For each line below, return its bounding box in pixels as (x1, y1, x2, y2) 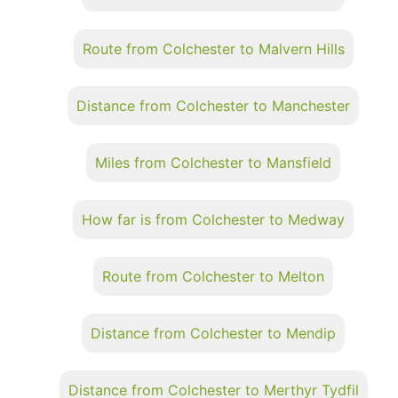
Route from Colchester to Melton (102, 267, 324, 285)
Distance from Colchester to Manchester (76, 96, 350, 115)
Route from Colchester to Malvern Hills (82, 39, 345, 58)
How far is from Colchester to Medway (82, 210, 345, 228)
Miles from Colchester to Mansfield (95, 153, 331, 171)
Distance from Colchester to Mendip (91, 323, 336, 342)
